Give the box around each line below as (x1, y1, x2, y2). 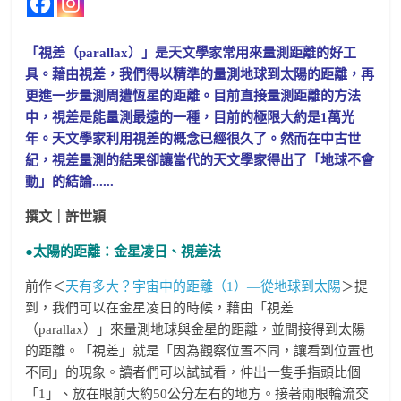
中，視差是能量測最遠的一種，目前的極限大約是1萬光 (25, 110, 355, 124)
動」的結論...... (25, 175, 115, 189)
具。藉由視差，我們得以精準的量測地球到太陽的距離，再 (25, 67, 375, 81)
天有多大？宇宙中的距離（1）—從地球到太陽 (65, 279, 342, 294)
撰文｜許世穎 (25, 209, 107, 224)
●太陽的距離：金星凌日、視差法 (25, 244, 222, 259)
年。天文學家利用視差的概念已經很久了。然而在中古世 (25, 132, 362, 146)
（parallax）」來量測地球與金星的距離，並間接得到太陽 (25, 322, 366, 337)
